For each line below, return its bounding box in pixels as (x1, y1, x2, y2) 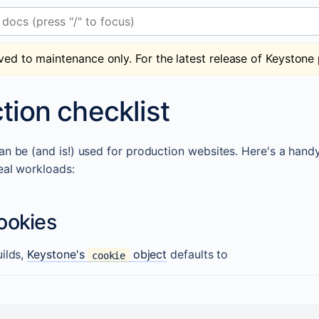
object (129, 247, 167, 262)
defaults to (167, 247, 229, 262)
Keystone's (27, 247, 88, 262)
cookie (91, 249, 126, 261)
